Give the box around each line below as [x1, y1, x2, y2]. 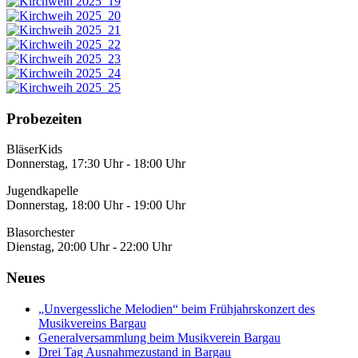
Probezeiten [6, 109, 82, 127]
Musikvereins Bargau [38, 316, 146, 330]
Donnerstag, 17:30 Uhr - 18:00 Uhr [6, 157, 185, 171]
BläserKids [6, 142, 62, 157]
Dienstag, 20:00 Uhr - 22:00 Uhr [6, 240, 172, 254]
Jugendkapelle [6, 184, 78, 198]
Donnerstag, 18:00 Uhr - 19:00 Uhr [6, 198, 185, 213]
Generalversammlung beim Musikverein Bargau [38, 330, 280, 344]
